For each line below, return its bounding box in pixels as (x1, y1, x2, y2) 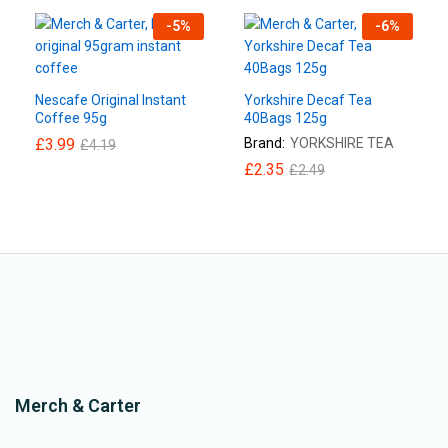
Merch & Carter (15, 394, 141, 416)
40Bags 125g (244, 109, 327, 126)
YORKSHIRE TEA (290, 134, 394, 151)
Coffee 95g (35, 109, 107, 126)
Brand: (244, 134, 285, 151)
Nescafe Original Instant (35, 91, 186, 108)
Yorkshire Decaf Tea (244, 91, 372, 108)
